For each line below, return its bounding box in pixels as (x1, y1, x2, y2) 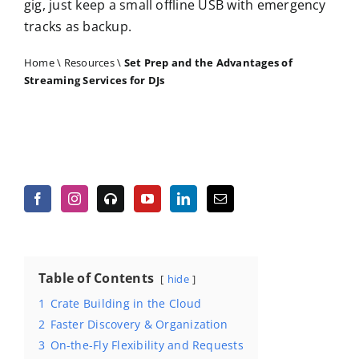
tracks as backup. (23, 17, 132, 35)
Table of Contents (38, 268, 155, 287)
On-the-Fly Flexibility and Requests (50, 337, 244, 353)
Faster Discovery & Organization (50, 316, 228, 332)
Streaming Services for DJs (23, 72, 165, 87)
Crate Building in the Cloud (50, 295, 201, 311)
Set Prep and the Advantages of (123, 54, 292, 70)
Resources (63, 54, 115, 70)
